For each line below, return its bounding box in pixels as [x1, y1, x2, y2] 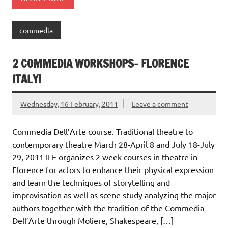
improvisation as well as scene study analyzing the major [12, 189, 216, 200]
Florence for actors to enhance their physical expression [12, 164, 214, 175]
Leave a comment [131, 99, 188, 108]
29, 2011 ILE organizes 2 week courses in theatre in [12, 151, 197, 162]
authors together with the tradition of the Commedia [12, 202, 204, 213]
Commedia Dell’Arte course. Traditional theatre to [12, 126, 193, 136]
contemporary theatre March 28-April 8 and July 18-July [12, 138, 215, 149]
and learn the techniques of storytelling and [12, 177, 170, 187]
